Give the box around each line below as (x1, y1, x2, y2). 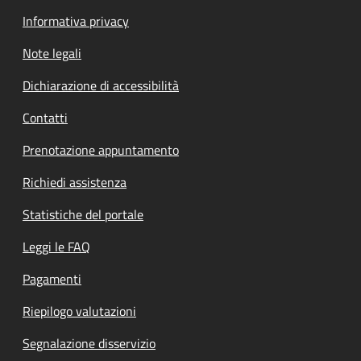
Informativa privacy (23, 11, 129, 31)
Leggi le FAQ (23, 237, 90, 256)
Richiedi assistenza (23, 172, 127, 192)
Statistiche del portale (23, 205, 143, 224)
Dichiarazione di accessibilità (23, 76, 179, 95)
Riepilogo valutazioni (23, 301, 136, 321)
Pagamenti (23, 269, 81, 288)
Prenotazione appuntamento (23, 140, 179, 160)
